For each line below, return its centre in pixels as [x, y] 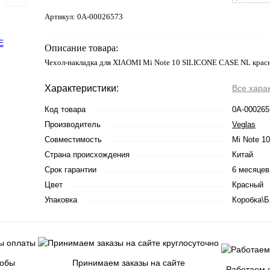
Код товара [65, 109]
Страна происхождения [87, 154]
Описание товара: [81, 48]
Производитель [73, 124]
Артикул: [61, 16]
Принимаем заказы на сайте [128, 263]
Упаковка [61, 199]
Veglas [244, 124]
